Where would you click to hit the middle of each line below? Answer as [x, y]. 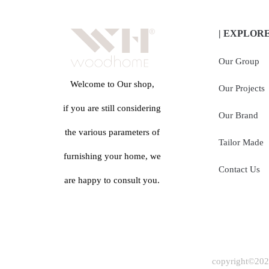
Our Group [239, 61]
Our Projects [241, 88]
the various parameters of [112, 132]
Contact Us [239, 169]
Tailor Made [241, 142]
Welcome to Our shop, [112, 84]
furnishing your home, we [112, 156]
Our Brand [238, 115]
